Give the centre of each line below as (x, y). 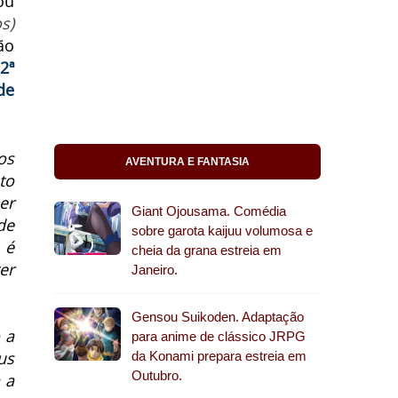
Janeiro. (155, 270)
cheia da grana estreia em (207, 250)
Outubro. (157, 375)
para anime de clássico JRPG (219, 336)
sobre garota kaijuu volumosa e (222, 231)
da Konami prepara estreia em (219, 356)
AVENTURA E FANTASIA (187, 162)
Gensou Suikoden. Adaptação (218, 317)
